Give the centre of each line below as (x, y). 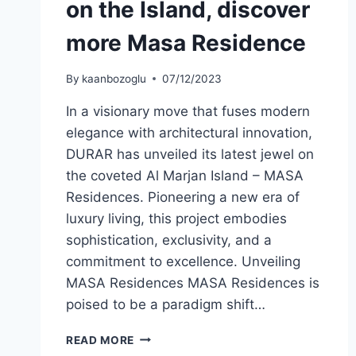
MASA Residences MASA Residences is (193, 282)
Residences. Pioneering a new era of (183, 197)
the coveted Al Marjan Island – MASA (185, 175)
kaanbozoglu (114, 78)
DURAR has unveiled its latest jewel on (190, 154)
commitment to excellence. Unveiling (183, 261)
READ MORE (101, 340)
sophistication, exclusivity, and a (169, 240)
